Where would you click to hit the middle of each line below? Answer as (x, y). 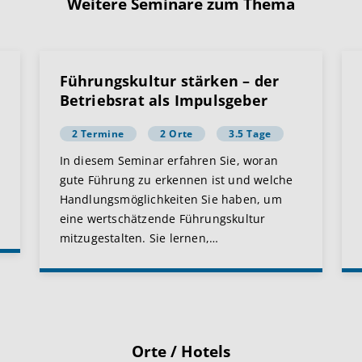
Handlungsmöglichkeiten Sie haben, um (170, 199)
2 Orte (177, 134)
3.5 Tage (250, 134)
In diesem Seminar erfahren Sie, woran (169, 160)
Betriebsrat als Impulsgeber (164, 100)
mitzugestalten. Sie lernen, (135, 238)
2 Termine (98, 134)
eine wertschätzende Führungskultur (162, 219)
